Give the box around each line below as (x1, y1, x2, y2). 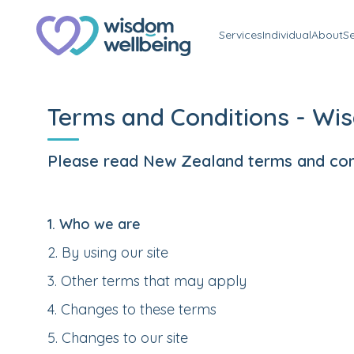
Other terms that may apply (61, 272, 247, 290)
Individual (262, 27, 311, 42)
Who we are (59, 215, 141, 233)
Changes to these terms (61, 300, 217, 318)
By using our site (62, 243, 168, 262)
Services (219, 27, 262, 42)
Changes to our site (62, 329, 188, 347)
